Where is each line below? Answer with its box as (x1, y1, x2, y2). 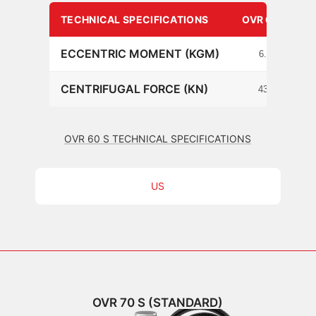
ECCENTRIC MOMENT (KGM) (61, 46, 219, 61)
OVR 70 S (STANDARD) (92, 295, 224, 310)
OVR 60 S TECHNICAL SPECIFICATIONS (64, 132, 252, 145)
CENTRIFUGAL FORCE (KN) (61, 81, 208, 96)
